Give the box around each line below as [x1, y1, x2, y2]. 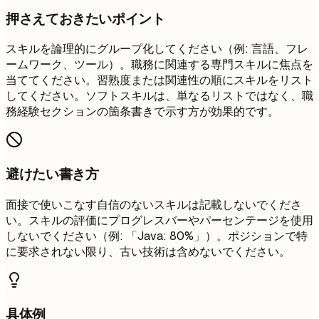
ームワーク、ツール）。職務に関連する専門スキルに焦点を [6, 57, 313, 73]
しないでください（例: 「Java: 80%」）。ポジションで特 [6, 228, 308, 244]
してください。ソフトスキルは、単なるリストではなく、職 [6, 88, 313, 104]
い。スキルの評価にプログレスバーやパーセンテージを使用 [6, 212, 313, 228]
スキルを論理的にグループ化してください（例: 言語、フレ [6, 41, 308, 57]
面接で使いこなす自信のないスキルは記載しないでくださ [6, 197, 302, 212]
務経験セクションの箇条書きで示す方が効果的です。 [6, 104, 279, 120]
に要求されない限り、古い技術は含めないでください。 [6, 244, 291, 259]
